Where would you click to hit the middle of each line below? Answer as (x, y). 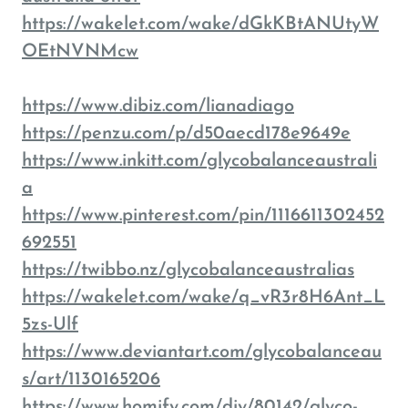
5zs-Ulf (50, 325)
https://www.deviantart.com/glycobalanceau (202, 352)
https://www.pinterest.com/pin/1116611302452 (203, 216)
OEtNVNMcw (80, 52)
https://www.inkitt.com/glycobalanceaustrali (199, 161)
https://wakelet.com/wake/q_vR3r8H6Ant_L (204, 298)
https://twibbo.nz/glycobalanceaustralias (188, 270)
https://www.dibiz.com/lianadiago (158, 107)
